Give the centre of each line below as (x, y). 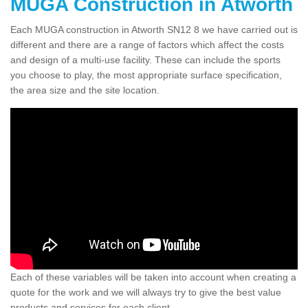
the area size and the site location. (85, 90)
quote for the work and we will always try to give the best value (146, 292)
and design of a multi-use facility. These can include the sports (145, 59)
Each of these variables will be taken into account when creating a (153, 277)
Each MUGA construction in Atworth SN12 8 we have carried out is (154, 29)
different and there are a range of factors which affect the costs (147, 44)
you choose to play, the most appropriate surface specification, (146, 75)
